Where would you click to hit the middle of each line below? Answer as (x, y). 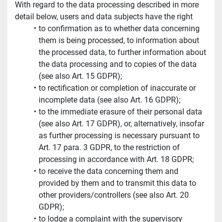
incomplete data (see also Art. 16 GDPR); (110, 100)
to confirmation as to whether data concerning (119, 29)
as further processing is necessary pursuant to (119, 136)
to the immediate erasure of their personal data (120, 112)
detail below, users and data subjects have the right (104, 17)
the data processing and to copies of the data (118, 64)
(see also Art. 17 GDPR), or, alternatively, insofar (121, 124)
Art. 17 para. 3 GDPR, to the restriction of (109, 148)
